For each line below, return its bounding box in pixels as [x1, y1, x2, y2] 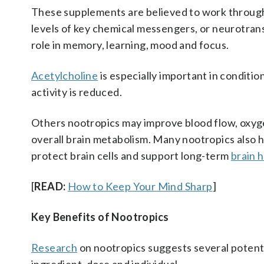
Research [31, 241, 78, 254]
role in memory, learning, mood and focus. [31, 38, 229, 51]
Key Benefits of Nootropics [31, 210, 169, 223]
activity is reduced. [31, 85, 122, 98]
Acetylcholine [31, 69, 98, 82]
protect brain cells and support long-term [31, 149, 231, 162]
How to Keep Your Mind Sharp [67, 180, 213, 193]
